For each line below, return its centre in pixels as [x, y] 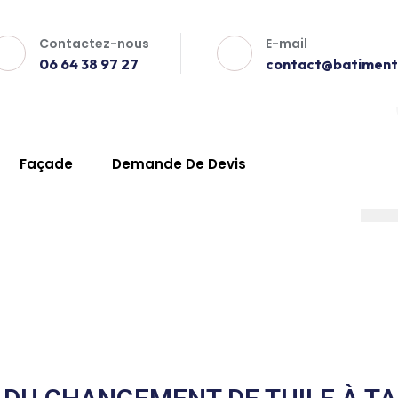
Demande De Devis [179, 164]
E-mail [286, 44]
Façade [46, 164]
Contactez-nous [94, 44]
